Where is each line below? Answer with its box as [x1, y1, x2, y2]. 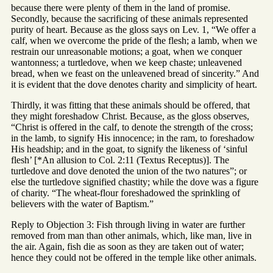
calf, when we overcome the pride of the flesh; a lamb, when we [11, 35, 257, 46]
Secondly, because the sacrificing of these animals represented [11, 13, 248, 24]
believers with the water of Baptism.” [11, 199, 154, 210]
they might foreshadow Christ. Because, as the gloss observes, [11, 111, 249, 122]
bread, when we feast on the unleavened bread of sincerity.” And [11, 68, 259, 79]
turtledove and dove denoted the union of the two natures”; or [11, 166, 247, 177]
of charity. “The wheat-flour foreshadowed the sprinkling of [11, 188, 240, 199]
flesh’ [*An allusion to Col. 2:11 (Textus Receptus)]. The [11, 155, 229, 166]
